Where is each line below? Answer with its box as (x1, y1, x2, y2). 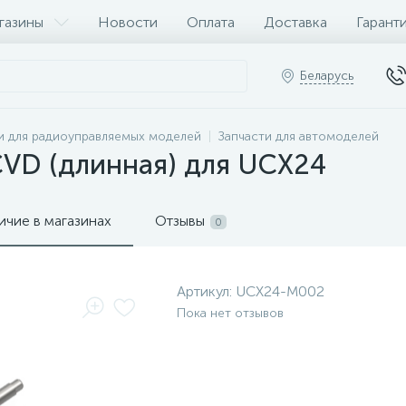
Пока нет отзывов (177, 305, 284, 321)
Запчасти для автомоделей (218, 129, 379, 144)
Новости (98, 13, 158, 31)
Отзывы (155, 212, 205, 229)
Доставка (264, 13, 327, 31)
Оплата (187, 13, 235, 31)
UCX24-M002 (236, 283, 324, 300)
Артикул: (177, 283, 236, 300)
